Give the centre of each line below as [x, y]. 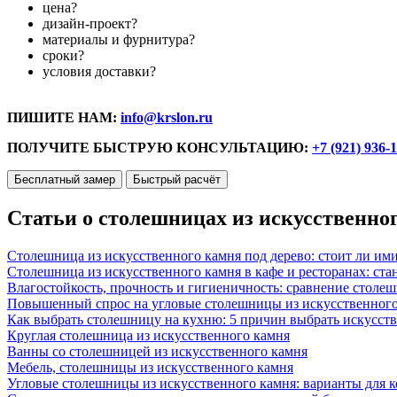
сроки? [63, 56]
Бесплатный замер [65, 180]
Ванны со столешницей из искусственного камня [157, 352]
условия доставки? [99, 72]
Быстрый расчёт [177, 180]
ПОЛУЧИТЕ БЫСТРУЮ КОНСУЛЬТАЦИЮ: [160, 148]
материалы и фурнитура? [119, 40]
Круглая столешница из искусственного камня [148, 336]
